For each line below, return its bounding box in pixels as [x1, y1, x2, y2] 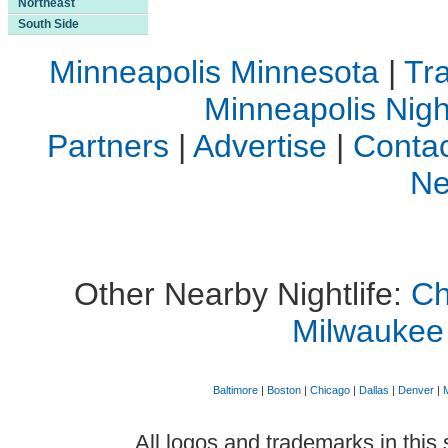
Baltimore [212, 384, 258, 396]
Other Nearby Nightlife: [73, 276, 411, 312]
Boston [266, 384, 301, 396]
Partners [46, 128, 169, 164]
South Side [18, 17, 79, 31]
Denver [397, 384, 434, 396]
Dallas [358, 384, 389, 396]
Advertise [192, 128, 327, 164]
